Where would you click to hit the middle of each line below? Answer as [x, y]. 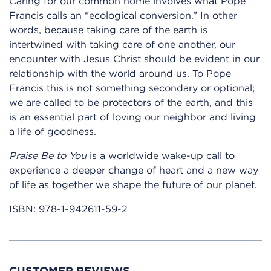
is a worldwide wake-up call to [161, 155]
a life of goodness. [53, 131]
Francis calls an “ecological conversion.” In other [123, 15]
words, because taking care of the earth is [108, 29]
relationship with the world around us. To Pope [120, 73]
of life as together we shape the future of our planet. [133, 184]
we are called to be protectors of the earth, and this [131, 102]
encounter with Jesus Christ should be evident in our [134, 58]
